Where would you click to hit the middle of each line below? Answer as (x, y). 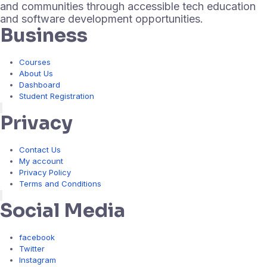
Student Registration (57, 96)
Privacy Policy (45, 172)
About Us (36, 73)
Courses (35, 62)
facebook (37, 237)
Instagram (38, 260)
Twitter (32, 248)
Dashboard (40, 84)
